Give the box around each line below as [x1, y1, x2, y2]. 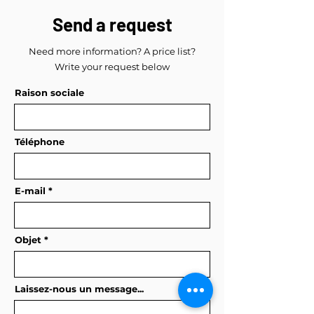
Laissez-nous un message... [15, 282, 144, 294]
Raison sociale [15, 86, 84, 98]
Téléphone [15, 135, 64, 147]
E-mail [15, 184, 46, 196]
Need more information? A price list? [29, 45, 196, 57]
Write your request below [55, 60, 170, 72]
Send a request [52, 13, 172, 35]
